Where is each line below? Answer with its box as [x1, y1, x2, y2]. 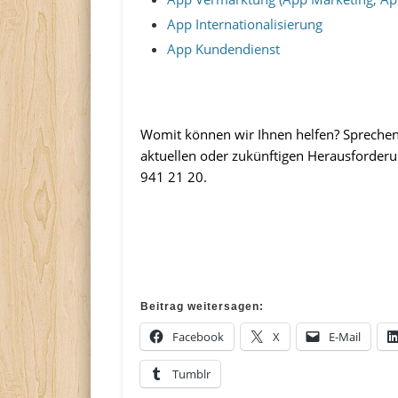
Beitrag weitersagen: [140, 300, 265, 314]
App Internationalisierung [167, 15, 323, 34]
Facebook [172, 329, 225, 346]
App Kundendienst [167, 40, 281, 59]
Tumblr [172, 366, 211, 383]
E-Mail [329, 329, 362, 346]
